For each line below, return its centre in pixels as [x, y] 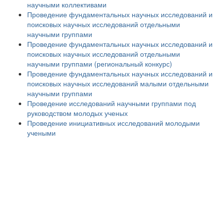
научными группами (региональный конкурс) [100, 64]
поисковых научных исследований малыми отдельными [118, 83]
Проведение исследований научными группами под [111, 103]
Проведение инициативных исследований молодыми [113, 123]
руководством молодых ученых [77, 113]
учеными [41, 133]
